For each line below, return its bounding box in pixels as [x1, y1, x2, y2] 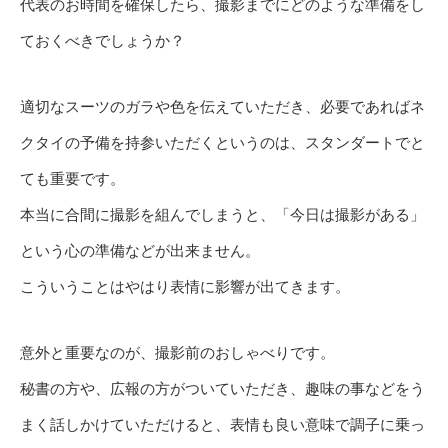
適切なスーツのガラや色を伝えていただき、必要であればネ [20, 98, 425, 116]
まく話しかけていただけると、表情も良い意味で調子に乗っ [20, 416, 425, 434]
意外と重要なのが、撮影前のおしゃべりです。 [20, 344, 335, 362]
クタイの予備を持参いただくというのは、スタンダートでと [20, 134, 425, 152]
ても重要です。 [20, 170, 125, 188]
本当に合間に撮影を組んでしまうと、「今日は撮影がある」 [20, 206, 425, 224]
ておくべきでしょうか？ [20, 32, 185, 50]
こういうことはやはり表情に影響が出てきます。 [20, 278, 350, 296]
